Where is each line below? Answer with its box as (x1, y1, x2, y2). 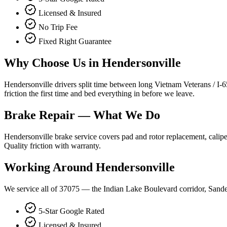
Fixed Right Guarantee (39, 37, 111, 46)
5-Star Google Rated (39, 206, 104, 215)
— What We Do (75, 108, 160, 122)
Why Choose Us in (4, 56, 102, 70)
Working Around (4, 160, 96, 174)
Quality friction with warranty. (4, 141, 101, 150)
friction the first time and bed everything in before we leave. (4, 89, 195, 98)
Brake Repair (4, 108, 75, 122)
